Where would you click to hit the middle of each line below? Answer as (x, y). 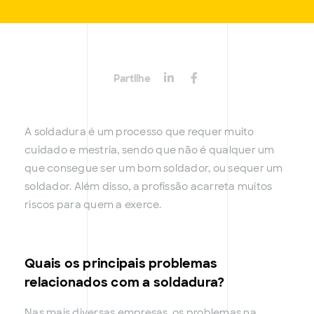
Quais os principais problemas (121, 264)
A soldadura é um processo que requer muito (139, 132)
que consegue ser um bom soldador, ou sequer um (154, 169)
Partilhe (132, 79)
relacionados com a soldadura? (125, 283)
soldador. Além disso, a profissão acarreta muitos (149, 187)
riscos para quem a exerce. (93, 205)
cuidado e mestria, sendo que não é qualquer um (150, 150)
